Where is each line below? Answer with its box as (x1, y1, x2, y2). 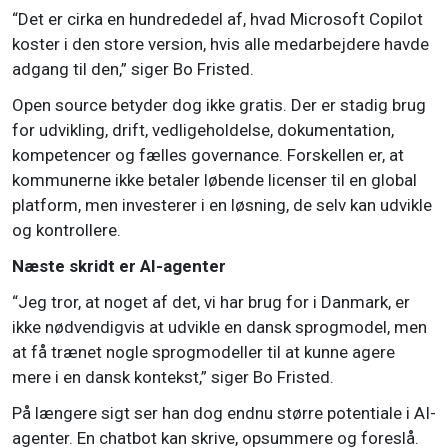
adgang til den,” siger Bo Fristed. (12, 59, 254, 80)
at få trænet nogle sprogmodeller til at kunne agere (12, 342, 395, 363)
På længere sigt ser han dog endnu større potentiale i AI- (12, 403, 436, 424)
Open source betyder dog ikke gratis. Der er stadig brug (12, 95, 426, 116)
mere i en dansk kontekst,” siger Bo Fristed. (12, 367, 334, 388)
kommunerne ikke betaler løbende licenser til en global (12, 170, 417, 191)
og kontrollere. (12, 220, 121, 241)
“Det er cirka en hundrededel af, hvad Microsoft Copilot (12, 9, 423, 30)
